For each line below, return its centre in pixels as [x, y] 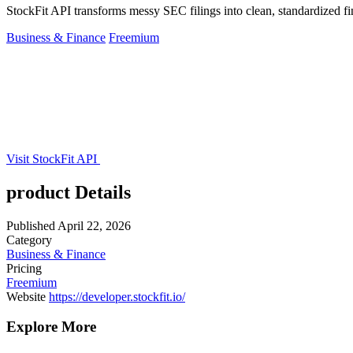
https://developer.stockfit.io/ [117, 296]
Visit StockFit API [53, 158]
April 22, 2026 [94, 225]
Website [26, 296]
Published [31, 225]
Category [29, 240]
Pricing [24, 268]
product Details [69, 192]
